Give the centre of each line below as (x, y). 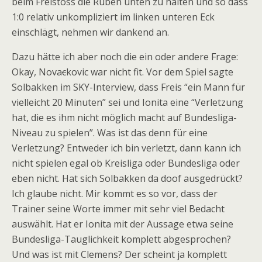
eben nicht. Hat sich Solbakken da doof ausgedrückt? (127, 178)
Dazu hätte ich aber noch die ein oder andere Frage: (125, 57)
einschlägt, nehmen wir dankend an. (90, 32)
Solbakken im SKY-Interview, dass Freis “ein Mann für (128, 87)
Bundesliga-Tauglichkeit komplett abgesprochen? (121, 239)
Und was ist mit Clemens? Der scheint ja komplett (119, 254)
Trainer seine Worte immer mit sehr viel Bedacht (118, 209)
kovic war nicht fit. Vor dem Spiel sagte (150, 72)
